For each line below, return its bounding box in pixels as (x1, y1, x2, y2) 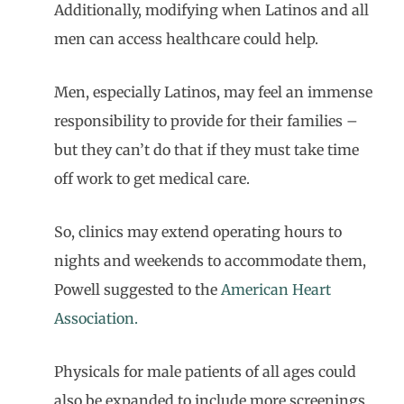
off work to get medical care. (54, 170, 250, 188)
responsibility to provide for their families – (54, 112, 358, 130)
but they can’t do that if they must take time (54, 141, 359, 159)
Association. (54, 309, 138, 327)
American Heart (221, 280, 331, 298)
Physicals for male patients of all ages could (54, 363, 356, 381)
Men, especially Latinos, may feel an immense (54, 83, 372, 101)
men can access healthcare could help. (54, 30, 318, 48)
